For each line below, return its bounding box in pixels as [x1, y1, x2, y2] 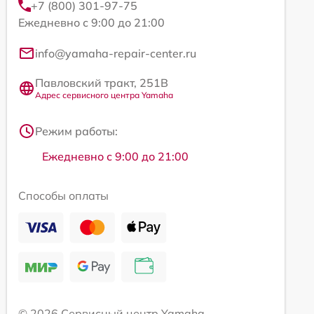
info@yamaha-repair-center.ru [35, 46, 196, 61]
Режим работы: [35, 124, 118, 139]
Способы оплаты [18, 189, 109, 203]
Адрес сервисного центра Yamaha [35, 90, 173, 101]
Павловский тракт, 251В [35, 76, 168, 90]
